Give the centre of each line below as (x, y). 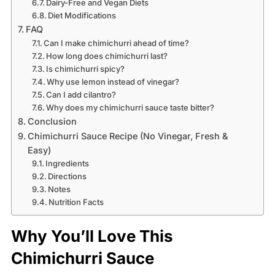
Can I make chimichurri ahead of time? (117, 43)
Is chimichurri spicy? (86, 69)
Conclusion (52, 122)
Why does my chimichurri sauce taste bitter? (130, 108)
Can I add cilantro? (81, 95)
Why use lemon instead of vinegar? (113, 82)
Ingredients (68, 164)
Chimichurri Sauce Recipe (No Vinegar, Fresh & (127, 136)
